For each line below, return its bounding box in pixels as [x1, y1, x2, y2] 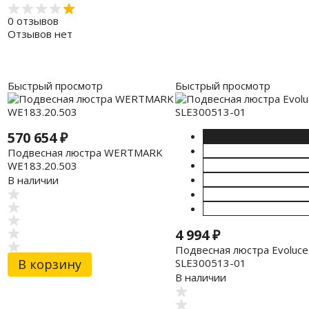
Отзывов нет [7, 27, 72, 41]
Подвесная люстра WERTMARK [7, 145, 163, 159]
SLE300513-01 [175, 255, 246, 270]
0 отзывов [7, 14, 59, 28]
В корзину [17, 256, 81, 273]
